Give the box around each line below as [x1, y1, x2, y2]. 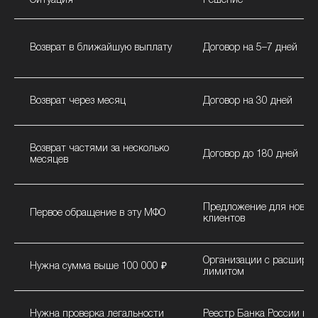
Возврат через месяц [29, 96, 126, 106]
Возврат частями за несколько [29, 143, 169, 153]
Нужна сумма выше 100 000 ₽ [29, 261, 167, 271]
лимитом [202, 267, 244, 277]
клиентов [202, 214, 245, 224]
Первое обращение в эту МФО [29, 208, 165, 218]
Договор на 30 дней [202, 96, 292, 106]
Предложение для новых [202, 202, 317, 212]
